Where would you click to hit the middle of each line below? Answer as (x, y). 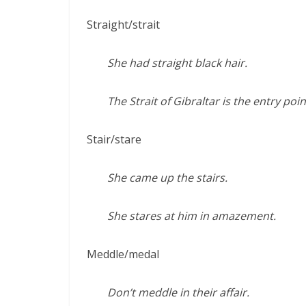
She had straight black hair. (177, 63)
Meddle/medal (123, 254)
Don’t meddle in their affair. (178, 292)
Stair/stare (114, 139)
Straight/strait (123, 25)
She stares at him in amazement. (192, 216)
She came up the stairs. (167, 178)
